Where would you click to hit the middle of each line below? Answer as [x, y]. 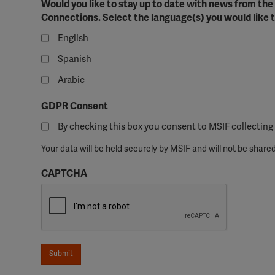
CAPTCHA [64, 174]
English [73, 38]
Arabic [71, 79]
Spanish [75, 59]
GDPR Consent [75, 106]
